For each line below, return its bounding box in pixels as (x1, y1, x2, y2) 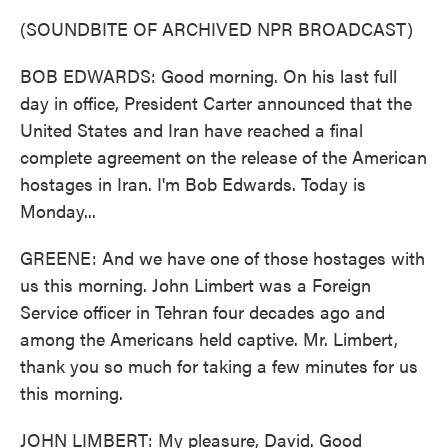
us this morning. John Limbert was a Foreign (20, 272, 371, 297)
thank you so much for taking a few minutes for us (20, 353, 418, 378)
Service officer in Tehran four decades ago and (20, 299, 385, 324)
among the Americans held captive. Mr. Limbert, (20, 326, 398, 351)
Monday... (20, 198, 96, 223)
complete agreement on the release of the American (20, 144, 427, 169)
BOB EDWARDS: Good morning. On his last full (20, 63, 397, 88)
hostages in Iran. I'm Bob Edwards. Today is (20, 171, 366, 196)
